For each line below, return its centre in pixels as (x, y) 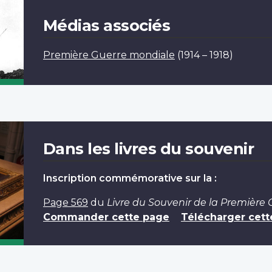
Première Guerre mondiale (109, 55)
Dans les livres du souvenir (148, 148)
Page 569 (65, 202)
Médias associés (107, 25)
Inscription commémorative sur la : (130, 178)
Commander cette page (106, 217)
